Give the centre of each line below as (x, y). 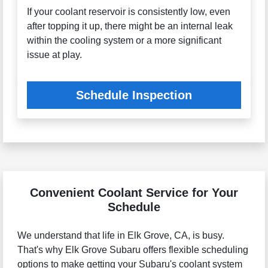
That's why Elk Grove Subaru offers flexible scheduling (133, 250)
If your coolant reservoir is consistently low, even (128, 12)
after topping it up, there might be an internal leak (130, 26)
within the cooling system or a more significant (124, 41)
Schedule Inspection (134, 95)
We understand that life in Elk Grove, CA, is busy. (121, 236)
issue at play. (54, 55)
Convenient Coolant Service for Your (134, 193)
